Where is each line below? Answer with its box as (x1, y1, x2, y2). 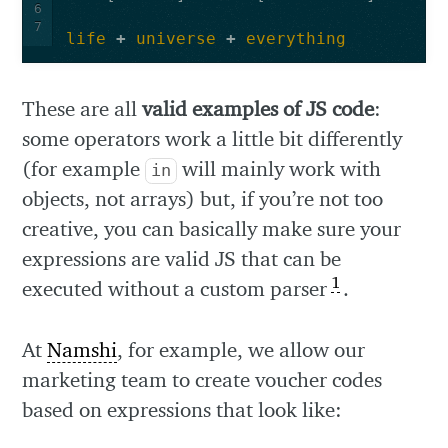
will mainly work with (177, 156, 382, 182)
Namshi (47, 337, 118, 363)
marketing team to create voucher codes (22, 367, 383, 393)
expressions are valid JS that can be (22, 246, 342, 272)
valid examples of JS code (142, 96, 375, 122)
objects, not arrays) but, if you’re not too (22, 186, 384, 212)
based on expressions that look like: (22, 397, 343, 423)
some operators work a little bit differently (22, 126, 403, 152)
